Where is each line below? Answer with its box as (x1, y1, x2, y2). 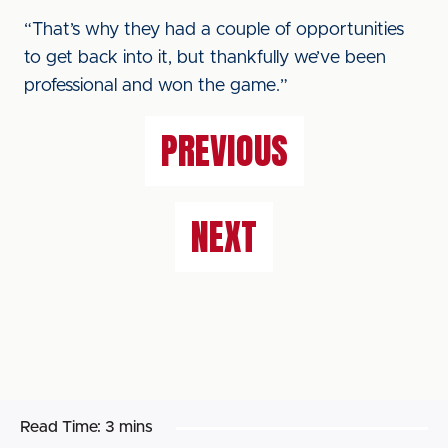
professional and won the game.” (24, 77, 288, 95)
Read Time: (20, 419, 101, 435)
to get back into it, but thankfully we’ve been (24, 49, 386, 67)
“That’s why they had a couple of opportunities (24, 21, 404, 39)
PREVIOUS (160, 124, 288, 178)
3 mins (105, 419, 153, 435)
